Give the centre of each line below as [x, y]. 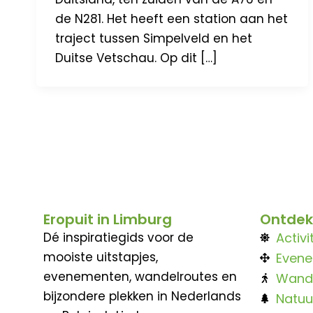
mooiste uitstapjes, [101, 257]
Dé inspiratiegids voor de [118, 237]
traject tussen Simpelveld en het [154, 38]
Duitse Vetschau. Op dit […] [136, 58]
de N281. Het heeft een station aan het [172, 19]
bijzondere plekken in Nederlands [142, 296]
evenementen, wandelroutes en [140, 276]
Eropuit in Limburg [108, 219]
